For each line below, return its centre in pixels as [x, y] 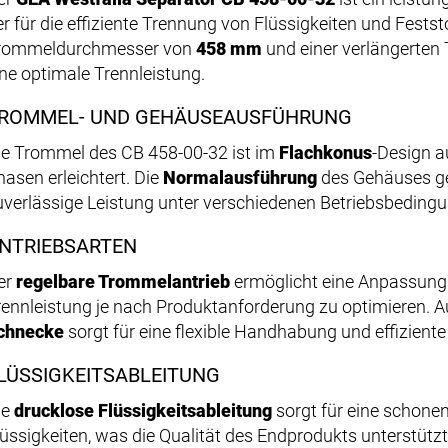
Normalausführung [240, 178]
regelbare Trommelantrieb [123, 282]
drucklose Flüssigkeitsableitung [143, 411]
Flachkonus [325, 153]
